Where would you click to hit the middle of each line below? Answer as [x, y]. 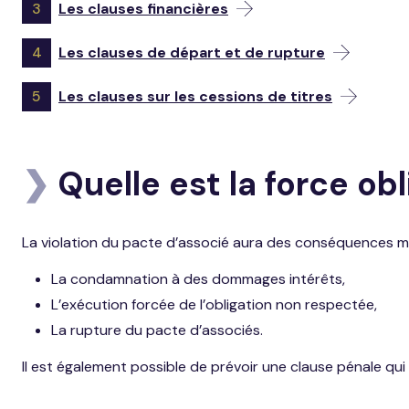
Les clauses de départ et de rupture [192, 52]
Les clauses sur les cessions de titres [195, 96]
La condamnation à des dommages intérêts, [198, 279]
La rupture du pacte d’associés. [157, 330]
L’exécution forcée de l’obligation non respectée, [214, 305]
